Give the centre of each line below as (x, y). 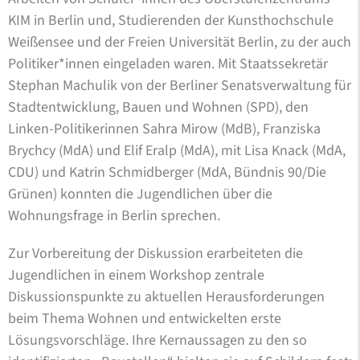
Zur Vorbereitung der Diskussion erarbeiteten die (155, 253)
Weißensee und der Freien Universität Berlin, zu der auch (180, 42)
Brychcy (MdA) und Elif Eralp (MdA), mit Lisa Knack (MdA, (177, 150)
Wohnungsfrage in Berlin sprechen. (114, 215)
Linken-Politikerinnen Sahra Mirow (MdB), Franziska (164, 129)
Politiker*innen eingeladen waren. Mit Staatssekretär (168, 63)
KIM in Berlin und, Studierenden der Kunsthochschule (171, 20)
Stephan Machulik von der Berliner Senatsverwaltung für (180, 85)
